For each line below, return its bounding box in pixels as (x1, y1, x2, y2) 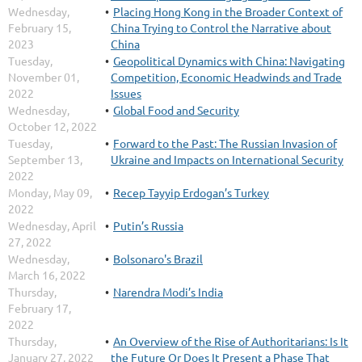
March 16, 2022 (8, 267, 86, 283)
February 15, (8, 20, 71, 36)
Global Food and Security (113, 103, 239, 118)
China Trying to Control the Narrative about (111, 20, 331, 36)
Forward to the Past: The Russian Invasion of (113, 136, 337, 151)
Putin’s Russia (113, 218, 183, 234)
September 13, (8, 152, 82, 167)
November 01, (8, 69, 79, 85)
